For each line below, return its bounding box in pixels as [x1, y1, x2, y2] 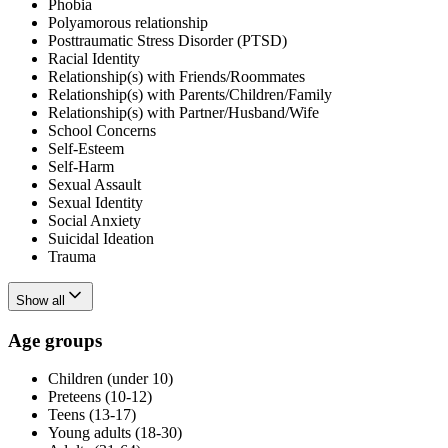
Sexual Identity [48, 193, 143, 211]
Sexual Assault [48, 175, 141, 193]
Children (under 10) [48, 370, 173, 388]
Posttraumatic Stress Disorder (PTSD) [48, 31, 287, 49]
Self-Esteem [48, 139, 124, 157]
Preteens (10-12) [48, 388, 152, 406]
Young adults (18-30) [48, 424, 182, 442]
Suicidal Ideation [48, 229, 154, 247]
